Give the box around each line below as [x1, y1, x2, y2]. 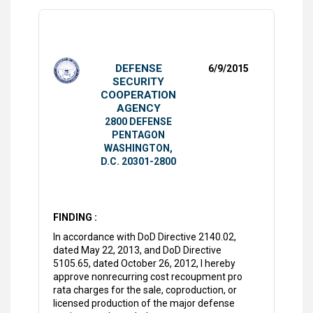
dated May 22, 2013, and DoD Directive [53, 245, 221, 256]
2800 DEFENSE [105, 116, 172, 128]
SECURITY [112, 75, 164, 89]
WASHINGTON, [104, 143, 173, 154]
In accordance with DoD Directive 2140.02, [53, 231, 236, 243]
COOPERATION [101, 89, 176, 102]
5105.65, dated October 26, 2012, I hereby [53, 258, 235, 270]
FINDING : [53, 212, 97, 224]
